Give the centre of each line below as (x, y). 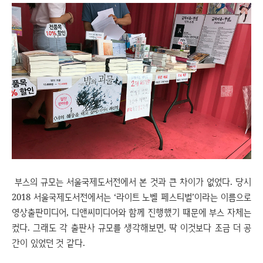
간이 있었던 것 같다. (48, 243)
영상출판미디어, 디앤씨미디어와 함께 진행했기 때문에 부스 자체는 (131, 212)
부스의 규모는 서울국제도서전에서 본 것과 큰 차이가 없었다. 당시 (131, 182)
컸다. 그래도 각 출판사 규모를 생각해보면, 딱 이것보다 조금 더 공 (131, 227)
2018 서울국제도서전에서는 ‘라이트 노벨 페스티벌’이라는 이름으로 (131, 197)
